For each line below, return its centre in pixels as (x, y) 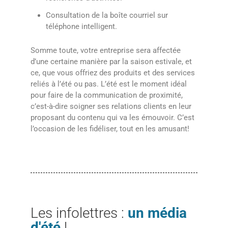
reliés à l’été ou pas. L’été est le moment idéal (109, 84)
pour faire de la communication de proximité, (107, 95)
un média (157, 213)
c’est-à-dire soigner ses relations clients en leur (111, 106)
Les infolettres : (79, 213)
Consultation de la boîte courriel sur (107, 15)
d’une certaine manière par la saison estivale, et (111, 61)
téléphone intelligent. (81, 26)
